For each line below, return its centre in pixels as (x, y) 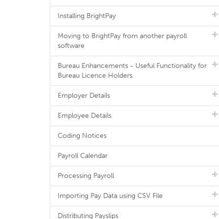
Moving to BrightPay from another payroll (122, 36)
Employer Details (84, 96)
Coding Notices (82, 136)
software (71, 46)
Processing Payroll (86, 176)
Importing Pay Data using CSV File (110, 196)
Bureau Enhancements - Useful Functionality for (132, 66)
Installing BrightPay (87, 16)
